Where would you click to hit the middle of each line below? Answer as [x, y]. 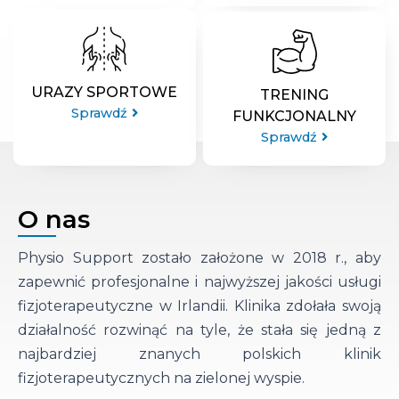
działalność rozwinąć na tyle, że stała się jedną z [199, 330]
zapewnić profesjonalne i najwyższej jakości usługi [199, 282]
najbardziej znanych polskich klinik [199, 354]
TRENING [295, 95]
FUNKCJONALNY [295, 117]
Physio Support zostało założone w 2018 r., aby [199, 258]
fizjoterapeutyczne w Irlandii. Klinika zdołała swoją [199, 306]
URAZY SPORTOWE [105, 93]
